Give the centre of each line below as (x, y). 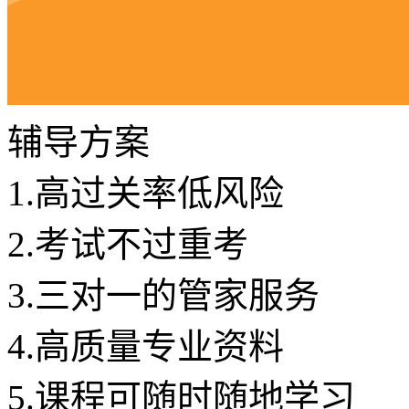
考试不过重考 (142, 244)
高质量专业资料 (159, 346)
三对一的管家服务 (177, 295)
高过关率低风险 (159, 193)
